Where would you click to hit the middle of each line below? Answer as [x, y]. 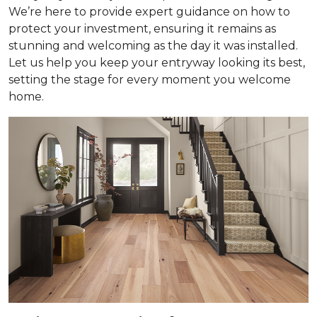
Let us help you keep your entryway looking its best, [157, 63]
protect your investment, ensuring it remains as [142, 29]
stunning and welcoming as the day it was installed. [153, 46]
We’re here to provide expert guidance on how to [149, 12]
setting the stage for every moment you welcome [150, 80]
